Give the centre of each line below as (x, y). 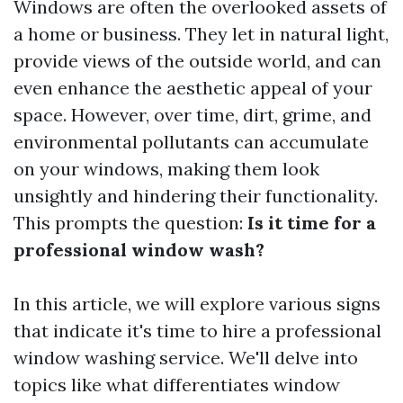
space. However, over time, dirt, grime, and (193, 115)
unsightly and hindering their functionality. (196, 196)
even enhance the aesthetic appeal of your (193, 88)
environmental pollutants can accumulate (191, 142)
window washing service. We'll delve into (186, 358)
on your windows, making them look (166, 169)
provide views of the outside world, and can (197, 61)
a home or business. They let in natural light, (201, 34)
